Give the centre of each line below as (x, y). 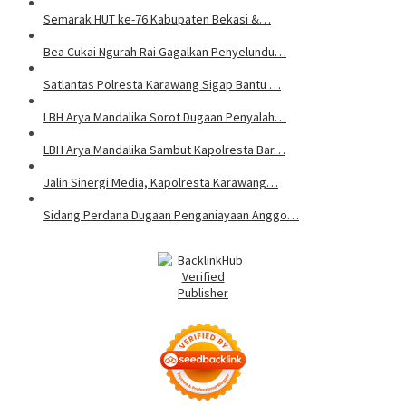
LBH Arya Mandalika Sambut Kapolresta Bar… (164, 150)
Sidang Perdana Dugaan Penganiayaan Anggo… (171, 215)
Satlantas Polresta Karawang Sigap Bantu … (162, 85)
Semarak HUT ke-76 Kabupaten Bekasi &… (157, 19)
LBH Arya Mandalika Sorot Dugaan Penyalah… (165, 117)
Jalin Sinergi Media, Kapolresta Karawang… (161, 183)
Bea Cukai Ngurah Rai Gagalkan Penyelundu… (165, 52)
